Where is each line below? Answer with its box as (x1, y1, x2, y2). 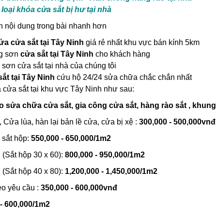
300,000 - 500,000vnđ (139, 118, 216, 126)
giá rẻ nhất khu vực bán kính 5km (83, 38, 200, 46)
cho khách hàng (93, 50, 150, 58)
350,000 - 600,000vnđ (40, 184, 117, 192)
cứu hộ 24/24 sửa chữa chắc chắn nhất (54, 73, 192, 81)
